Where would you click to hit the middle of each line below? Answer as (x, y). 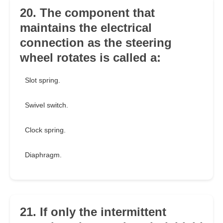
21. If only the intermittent (93, 212)
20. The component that (87, 13)
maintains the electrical (86, 28)
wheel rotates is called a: (90, 58)
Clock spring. (45, 130)
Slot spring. (43, 80)
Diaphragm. (43, 155)
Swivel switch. (47, 105)
